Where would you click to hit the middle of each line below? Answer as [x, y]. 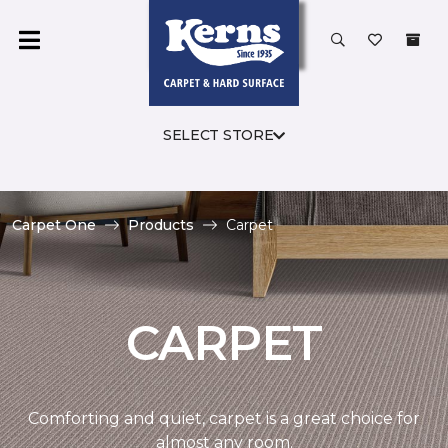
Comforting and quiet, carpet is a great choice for [224, 418]
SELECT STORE [218, 135]
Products [161, 225]
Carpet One [54, 225]
